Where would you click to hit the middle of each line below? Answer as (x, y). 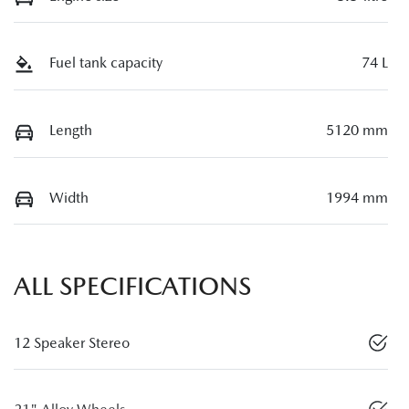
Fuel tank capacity (106, 63)
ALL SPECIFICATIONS (132, 286)
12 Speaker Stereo (72, 343)
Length (71, 130)
